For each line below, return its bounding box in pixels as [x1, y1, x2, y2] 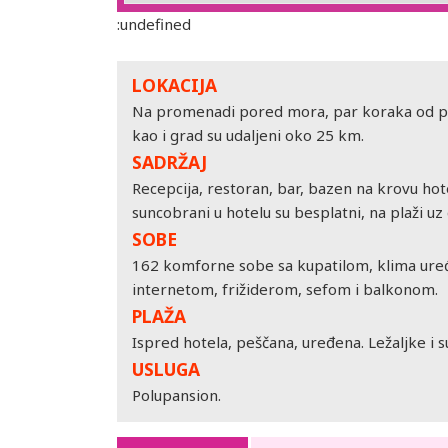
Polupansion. [132, 385, 221, 405]
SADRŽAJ [132, 150, 207, 174]
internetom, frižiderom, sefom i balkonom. [132, 279, 438, 299]
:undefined [117, 14, 191, 34]
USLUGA [132, 357, 200, 381]
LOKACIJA [132, 73, 217, 97]
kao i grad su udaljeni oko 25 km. [132, 125, 364, 145]
